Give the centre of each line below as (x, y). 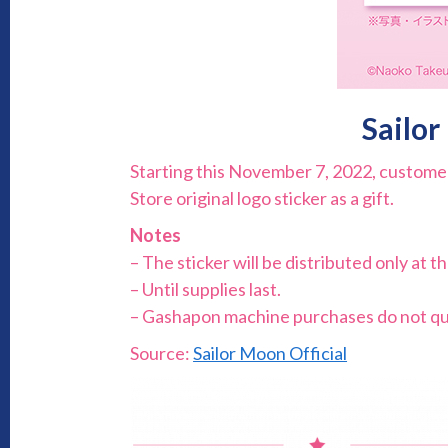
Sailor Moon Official (270, 353)
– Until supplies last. (206, 289)
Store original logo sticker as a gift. (262, 198)
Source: (162, 353)
